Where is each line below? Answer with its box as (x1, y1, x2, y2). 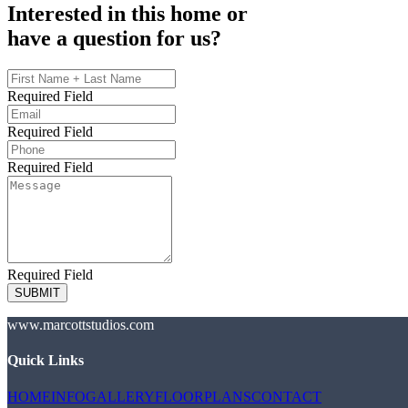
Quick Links (7, 352, 84, 369)
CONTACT (251, 388, 321, 404)
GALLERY (86, 388, 155, 404)
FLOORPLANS (155, 388, 251, 404)
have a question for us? (7, 26, 221, 51)
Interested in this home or (7, 2, 248, 26)
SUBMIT (15, 286, 60, 301)
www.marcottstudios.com (7, 317, 154, 333)
